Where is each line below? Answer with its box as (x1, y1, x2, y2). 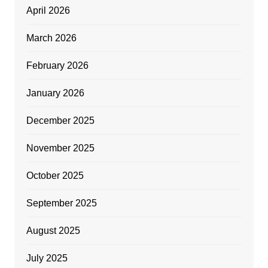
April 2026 (26, 5, 70, 16)
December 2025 (26, 115, 95, 126)
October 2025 (26, 170, 84, 181)
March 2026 (26, 33, 77, 44)
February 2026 (26, 60, 89, 71)
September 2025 (26, 198, 97, 209)
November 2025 (26, 143, 95, 154)
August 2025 (26, 226, 80, 236)
